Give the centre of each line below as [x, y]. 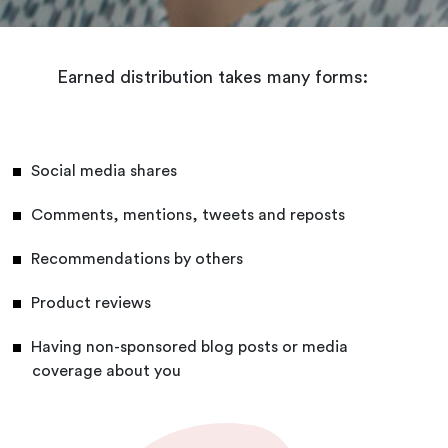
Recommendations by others [137, 259]
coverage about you [106, 371]
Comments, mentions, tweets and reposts [188, 215]
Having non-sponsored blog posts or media [189, 347]
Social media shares [104, 171]
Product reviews [91, 303]
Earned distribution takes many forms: [212, 77]
